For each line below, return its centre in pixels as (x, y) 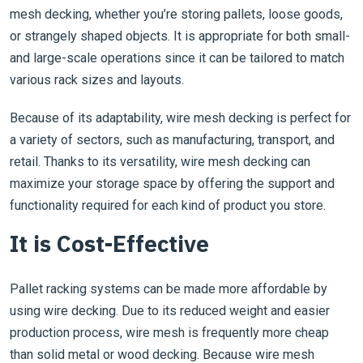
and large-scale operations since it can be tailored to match (177, 58)
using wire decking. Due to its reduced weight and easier (170, 311)
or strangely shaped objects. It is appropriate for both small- (180, 36)
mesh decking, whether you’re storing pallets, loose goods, (176, 14)
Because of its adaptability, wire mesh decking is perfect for (180, 118)
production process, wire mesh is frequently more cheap (169, 333)
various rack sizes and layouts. (97, 80)
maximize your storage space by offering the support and (172, 184)
